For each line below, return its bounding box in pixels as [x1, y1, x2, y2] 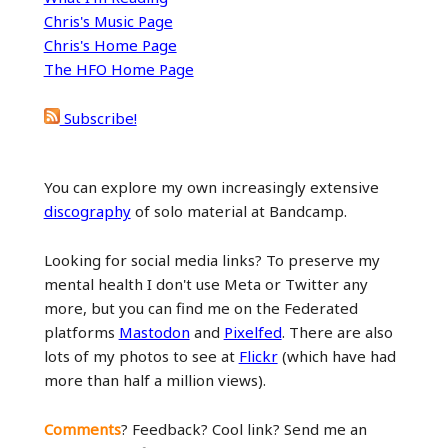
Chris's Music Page [43, 10, 173, 31]
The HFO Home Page [43, 58, 194, 79]
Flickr [238, 345, 278, 366]
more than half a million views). [43, 369, 266, 390]
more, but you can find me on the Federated [43, 297, 358, 318]
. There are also [281, 321, 393, 342]
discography [43, 200, 131, 221]
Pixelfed [223, 321, 282, 342]
